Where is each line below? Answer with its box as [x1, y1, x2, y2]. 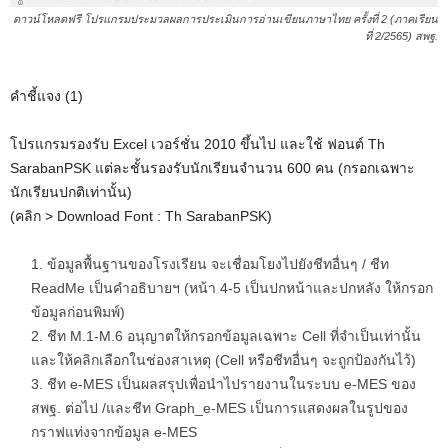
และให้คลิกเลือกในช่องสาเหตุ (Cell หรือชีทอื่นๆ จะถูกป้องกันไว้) [31, 352, 416, 369]
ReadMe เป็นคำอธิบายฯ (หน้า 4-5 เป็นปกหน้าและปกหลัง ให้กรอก [31, 280, 433, 297]
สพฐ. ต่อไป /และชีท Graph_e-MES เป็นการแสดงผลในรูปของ [31, 400, 408, 417]
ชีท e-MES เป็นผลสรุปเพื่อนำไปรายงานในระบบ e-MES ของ [47, 376, 416, 393]
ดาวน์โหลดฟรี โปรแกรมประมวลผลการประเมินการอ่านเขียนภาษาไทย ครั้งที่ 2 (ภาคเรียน [13, 13, 438, 26]
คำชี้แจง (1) [10, 88, 83, 105]
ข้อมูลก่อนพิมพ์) [31, 304, 125, 321]
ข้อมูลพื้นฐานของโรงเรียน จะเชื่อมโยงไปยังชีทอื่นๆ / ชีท [47, 256, 389, 273]
